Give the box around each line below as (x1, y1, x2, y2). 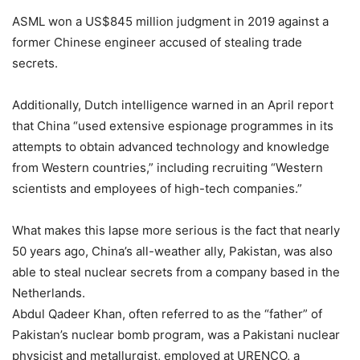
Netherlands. (12, 284, 85, 301)
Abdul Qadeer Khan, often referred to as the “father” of (12, 305, 322, 321)
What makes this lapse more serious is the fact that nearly (12, 222, 340, 238)
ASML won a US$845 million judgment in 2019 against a (12, 13, 329, 29)
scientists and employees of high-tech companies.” (12, 180, 302, 196)
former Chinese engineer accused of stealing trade (12, 34, 302, 50)
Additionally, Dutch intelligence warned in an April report (12, 96, 333, 112)
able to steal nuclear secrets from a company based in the (12, 264, 340, 280)
